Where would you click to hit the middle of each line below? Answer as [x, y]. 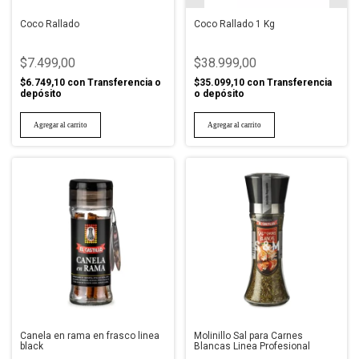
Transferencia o [124, 83]
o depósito [219, 94]
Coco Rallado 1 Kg [234, 24]
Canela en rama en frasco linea [90, 335]
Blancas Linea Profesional [252, 346]
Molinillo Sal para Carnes [248, 335]
